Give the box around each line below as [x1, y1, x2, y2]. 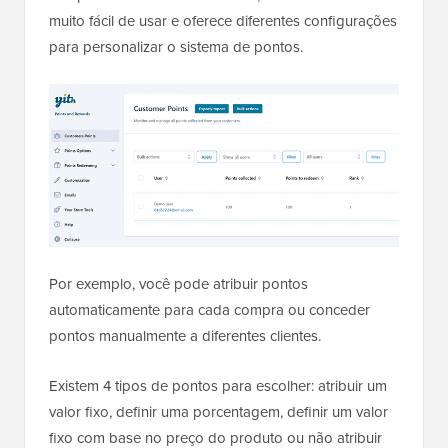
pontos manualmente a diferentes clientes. [49, 324, 321, 347]
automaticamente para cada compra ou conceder [49, 298, 370, 321]
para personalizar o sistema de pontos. [49, 35, 303, 58]
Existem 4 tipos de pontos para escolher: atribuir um [49, 374, 387, 397]
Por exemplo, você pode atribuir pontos [49, 272, 308, 295]
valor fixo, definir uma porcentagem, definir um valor [49, 400, 388, 423]
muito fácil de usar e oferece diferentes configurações [49, 9, 397, 32]
